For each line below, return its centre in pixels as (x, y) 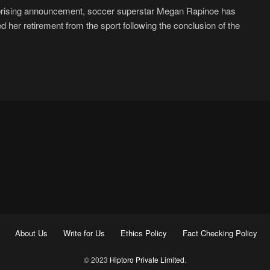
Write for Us (84, 233)
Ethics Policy (143, 233)
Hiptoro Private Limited (147, 259)
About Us (31, 233)
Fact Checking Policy (220, 233)
